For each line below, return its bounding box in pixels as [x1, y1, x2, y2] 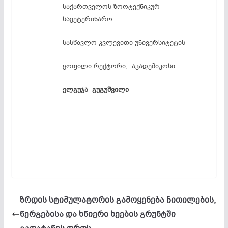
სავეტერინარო [62, 14, 112, 24]
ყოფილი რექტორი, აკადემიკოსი [62, 61, 175, 71]
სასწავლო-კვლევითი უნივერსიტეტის [62, 38, 185, 47]
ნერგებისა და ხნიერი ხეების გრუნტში [19, 209, 176, 220]
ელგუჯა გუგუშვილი [62, 84, 129, 94]
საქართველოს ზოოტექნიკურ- [62, 2, 162, 11]
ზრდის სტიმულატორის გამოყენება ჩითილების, [19, 194, 216, 206]
